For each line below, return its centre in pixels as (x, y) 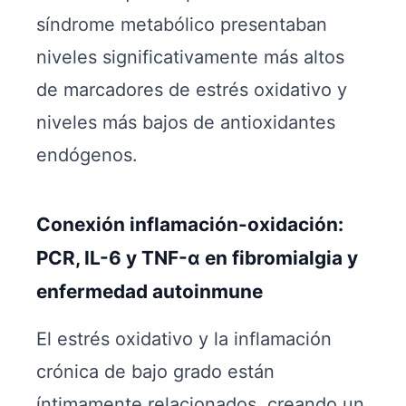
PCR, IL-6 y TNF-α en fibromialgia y (197, 258)
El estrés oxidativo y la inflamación (184, 339)
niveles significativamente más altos (190, 57)
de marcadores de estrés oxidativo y (192, 90)
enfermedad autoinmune (150, 291)
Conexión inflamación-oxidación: (190, 224)
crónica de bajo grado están (155, 372)
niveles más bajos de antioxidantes (186, 122)
